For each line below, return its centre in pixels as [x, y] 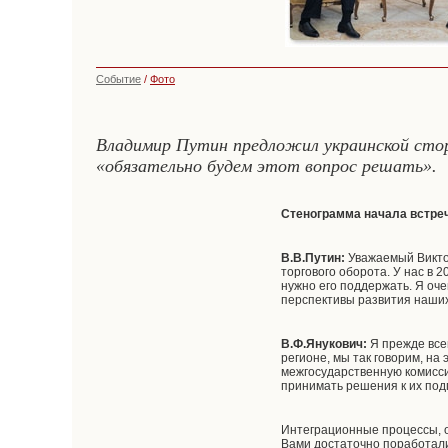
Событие [118, 79]
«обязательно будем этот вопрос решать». [266, 166]
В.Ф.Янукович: [324, 344]
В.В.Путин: [313, 258]
